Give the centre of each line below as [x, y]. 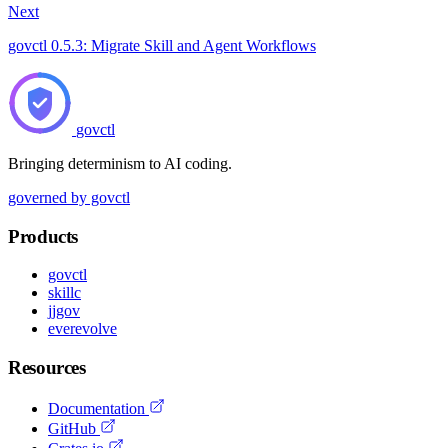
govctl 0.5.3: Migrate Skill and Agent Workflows [162, 45]
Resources [47, 367]
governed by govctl [69, 197]
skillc [64, 293]
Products [43, 236]
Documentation [98, 408]
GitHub [74, 428]
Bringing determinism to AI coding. [120, 163]
